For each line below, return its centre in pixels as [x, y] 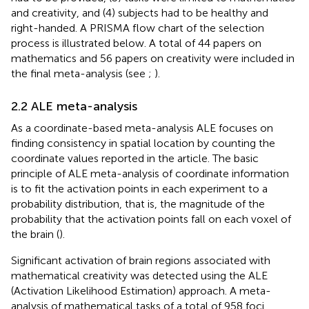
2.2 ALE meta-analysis [74, 106]
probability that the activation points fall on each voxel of [151, 219]
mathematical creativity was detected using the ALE [139, 275]
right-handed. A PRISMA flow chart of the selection [138, 28]
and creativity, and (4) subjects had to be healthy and [140, 12]
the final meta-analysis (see [80, 73]
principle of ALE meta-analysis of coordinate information [150, 173]
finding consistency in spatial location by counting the [143, 143]
